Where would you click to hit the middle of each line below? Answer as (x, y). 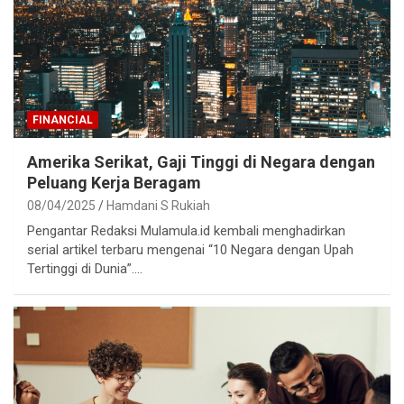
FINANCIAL (63, 120)
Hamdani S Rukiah (158, 206)
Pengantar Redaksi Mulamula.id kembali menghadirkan (186, 231)
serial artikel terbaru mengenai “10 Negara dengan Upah (190, 250)
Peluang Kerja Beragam (114, 183)
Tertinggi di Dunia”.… (85, 269)
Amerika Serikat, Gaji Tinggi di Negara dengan (201, 162)
